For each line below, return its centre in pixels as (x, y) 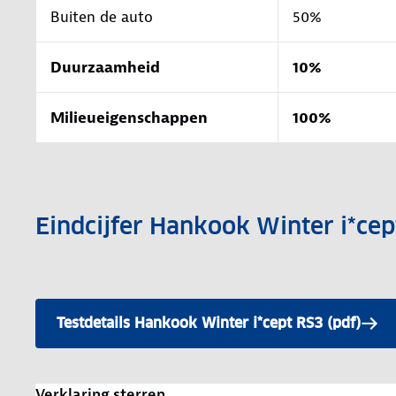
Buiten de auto (102, 16)
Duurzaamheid (105, 67)
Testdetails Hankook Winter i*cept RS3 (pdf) (209, 323)
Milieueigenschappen (129, 117)
